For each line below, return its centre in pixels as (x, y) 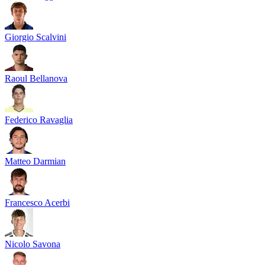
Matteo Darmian (35, 161)
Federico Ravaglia (39, 119)
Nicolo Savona (33, 244)
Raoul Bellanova (36, 78)
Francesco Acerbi (37, 202)
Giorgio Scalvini (35, 37)
